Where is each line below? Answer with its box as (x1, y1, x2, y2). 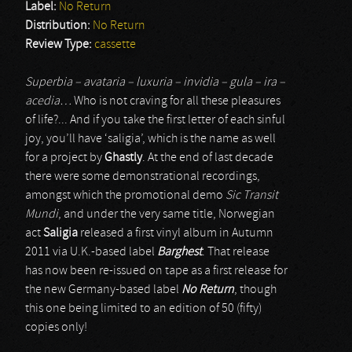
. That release (202, 246, 269, 258)
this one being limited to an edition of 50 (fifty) (25, 302, 262, 315)
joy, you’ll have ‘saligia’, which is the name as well (25, 133, 276, 145)
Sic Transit (225, 189, 278, 202)
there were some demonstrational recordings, (25, 170, 260, 183)
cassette (94, 38, 136, 51)
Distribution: (25, 20, 93, 32)
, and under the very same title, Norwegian (58, 208, 275, 221)
